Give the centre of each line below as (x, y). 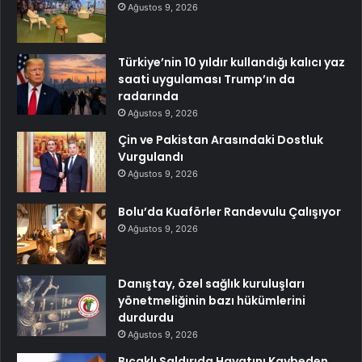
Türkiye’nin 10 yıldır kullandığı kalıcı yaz (232, 62)
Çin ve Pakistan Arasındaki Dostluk (221, 140)
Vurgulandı (151, 157)
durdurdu (146, 318)
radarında (148, 96)
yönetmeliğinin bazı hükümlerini (212, 301)
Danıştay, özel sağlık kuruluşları (211, 284)
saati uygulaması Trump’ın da (206, 79)
